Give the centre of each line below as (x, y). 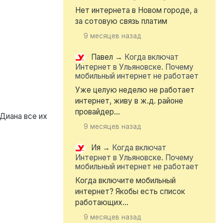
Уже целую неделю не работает (135, 90)
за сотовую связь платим (121, 21)
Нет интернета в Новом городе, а (136, 10)
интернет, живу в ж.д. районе (129, 101)
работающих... (102, 203)
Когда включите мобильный (125, 181)
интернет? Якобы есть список (130, 192)
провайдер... (98, 112)
